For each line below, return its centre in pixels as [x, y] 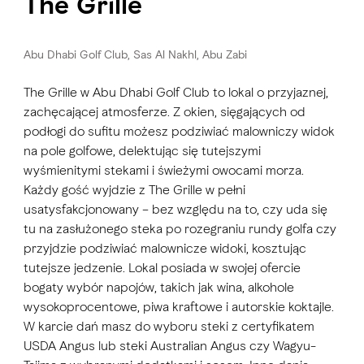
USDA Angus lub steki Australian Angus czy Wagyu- [169, 345]
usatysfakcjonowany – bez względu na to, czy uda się [175, 209]
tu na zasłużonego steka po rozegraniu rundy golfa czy [180, 228]
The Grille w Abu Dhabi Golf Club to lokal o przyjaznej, [175, 92]
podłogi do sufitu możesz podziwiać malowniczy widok [179, 131]
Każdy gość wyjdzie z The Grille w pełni [134, 189]
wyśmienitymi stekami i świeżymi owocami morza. [163, 170]
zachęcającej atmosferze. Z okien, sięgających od [164, 111]
